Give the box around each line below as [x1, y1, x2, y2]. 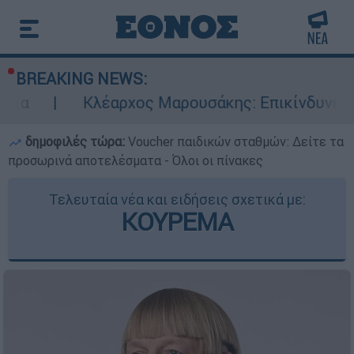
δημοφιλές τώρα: [22, 134, 128, 149]
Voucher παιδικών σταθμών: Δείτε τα [128, 134, 344, 149]
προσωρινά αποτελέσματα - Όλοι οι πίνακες [8, 153, 263, 168]
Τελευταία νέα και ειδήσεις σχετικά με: [48, 190, 306, 209]
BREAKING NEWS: [16, 69, 147, 88]
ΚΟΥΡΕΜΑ [121, 206, 233, 237]
